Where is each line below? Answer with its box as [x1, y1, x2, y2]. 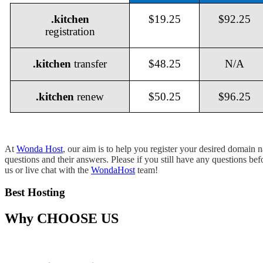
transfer [71, 57, 107, 70]
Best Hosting [5, 186, 65, 199]
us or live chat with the [5, 164, 91, 175]
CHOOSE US [37, 211, 119, 227]
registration [45, 25, 95, 38]
